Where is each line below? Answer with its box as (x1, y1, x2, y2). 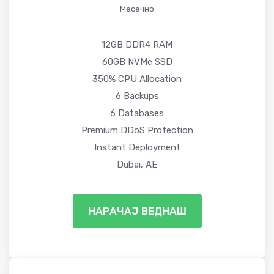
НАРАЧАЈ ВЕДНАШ (87, 204, 187, 217)
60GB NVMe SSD (102, 56, 172, 67)
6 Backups (115, 90, 159, 102)
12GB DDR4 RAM (102, 39, 172, 50)
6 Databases (110, 107, 164, 119)
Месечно (120, 4, 154, 13)
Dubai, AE (117, 158, 157, 170)
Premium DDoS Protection (81, 124, 193, 136)
